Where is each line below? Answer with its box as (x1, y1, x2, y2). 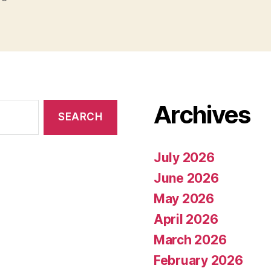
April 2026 (154, 211, 218, 227)
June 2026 (154, 170, 219, 186)
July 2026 (154, 149, 215, 165)
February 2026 (154, 252, 243, 268)
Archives (154, 99, 250, 129)
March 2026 (154, 232, 227, 247)
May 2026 (154, 191, 214, 206)
